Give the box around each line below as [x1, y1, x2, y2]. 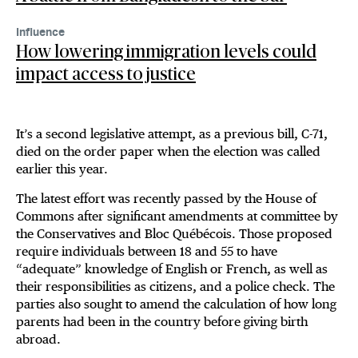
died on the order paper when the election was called [16, 144, 320, 160]
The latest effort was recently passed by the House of [16, 191, 316, 207]
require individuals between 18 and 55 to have [16, 244, 277, 260]
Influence [16, 25, 65, 39]
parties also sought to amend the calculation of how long [16, 296, 336, 312]
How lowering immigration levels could [16, 43, 316, 62]
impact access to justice [16, 66, 196, 84]
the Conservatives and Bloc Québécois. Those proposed [16, 226, 332, 242]
